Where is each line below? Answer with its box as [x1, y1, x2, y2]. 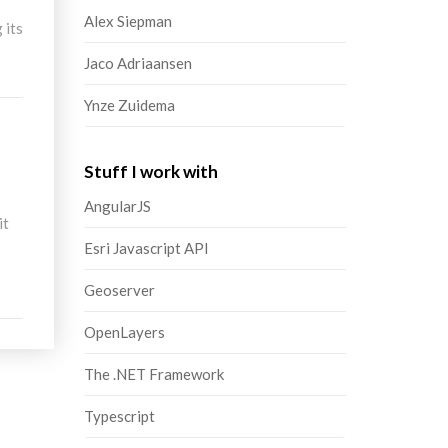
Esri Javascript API [83, 239, 209, 257]
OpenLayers [83, 323, 165, 341]
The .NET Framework [83, 365, 224, 383]
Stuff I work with [83, 161, 218, 182]
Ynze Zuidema [83, 96, 175, 114]
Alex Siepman [83, 12, 172, 30]
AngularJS [83, 197, 151, 215]
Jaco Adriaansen [83, 54, 192, 72]
